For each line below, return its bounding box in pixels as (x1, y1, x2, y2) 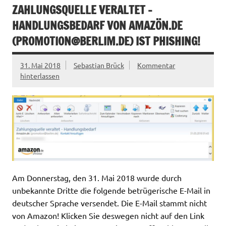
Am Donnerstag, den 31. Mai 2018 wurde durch (12, 172, 182, 183)
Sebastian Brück (73, 61, 124, 70)
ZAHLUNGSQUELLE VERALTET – (12, 2, 152, 18)
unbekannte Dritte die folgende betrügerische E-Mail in (12, 185, 210, 195)
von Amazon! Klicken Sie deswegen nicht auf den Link (12, 210, 204, 220)
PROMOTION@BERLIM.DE (16, 33, 130, 49)
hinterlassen (20, 71, 60, 81)
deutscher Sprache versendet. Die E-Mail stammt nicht (12, 197, 207, 208)
